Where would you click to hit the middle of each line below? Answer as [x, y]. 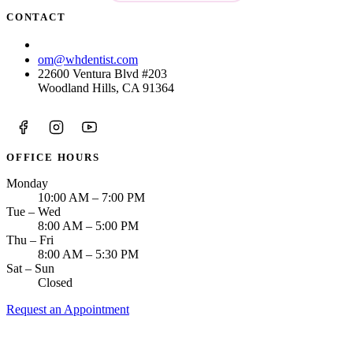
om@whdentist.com [88, 59]
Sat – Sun [30, 269]
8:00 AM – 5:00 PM [88, 226]
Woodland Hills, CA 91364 [106, 87]
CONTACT [36, 17]
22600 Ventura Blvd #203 [102, 73]
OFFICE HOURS [53, 158]
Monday [27, 184]
